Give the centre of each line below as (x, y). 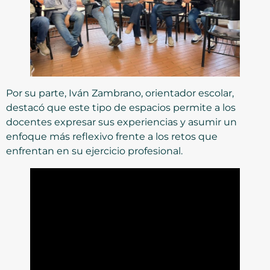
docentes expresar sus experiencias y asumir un (121, 122)
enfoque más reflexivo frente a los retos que (112, 136)
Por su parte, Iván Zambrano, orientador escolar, (120, 93)
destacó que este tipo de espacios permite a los (121, 107)
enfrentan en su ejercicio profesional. (94, 151)
